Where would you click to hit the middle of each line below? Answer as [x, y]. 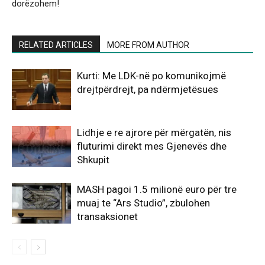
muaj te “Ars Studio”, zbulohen [143, 203]
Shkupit [93, 159]
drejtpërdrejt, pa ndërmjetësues [148, 89]
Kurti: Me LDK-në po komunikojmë [151, 75]
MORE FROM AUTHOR [148, 45]
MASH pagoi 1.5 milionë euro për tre [157, 189]
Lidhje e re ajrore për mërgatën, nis [154, 132]
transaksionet [107, 216]
